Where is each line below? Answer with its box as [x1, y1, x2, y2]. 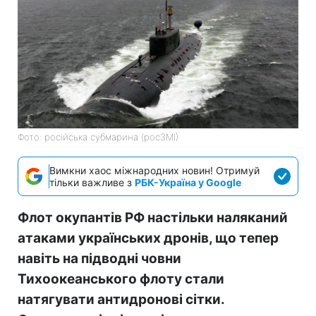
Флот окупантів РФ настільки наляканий [18, 209, 288, 226]
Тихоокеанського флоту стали [18, 270, 224, 287]
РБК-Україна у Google [135, 176, 241, 188]
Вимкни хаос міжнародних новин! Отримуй [49, 164, 260, 176]
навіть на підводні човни [18, 250, 181, 267]
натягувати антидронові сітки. [18, 291, 224, 308]
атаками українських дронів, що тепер [18, 229, 279, 246]
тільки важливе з [49, 176, 135, 188]
